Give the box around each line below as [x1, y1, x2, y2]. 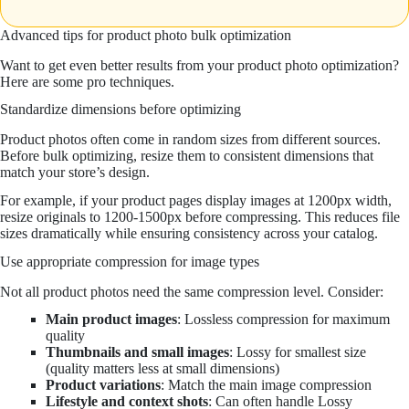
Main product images [46, 311, 177, 328]
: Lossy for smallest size [229, 344, 366, 361]
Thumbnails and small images [46, 344, 229, 361]
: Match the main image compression [161, 377, 372, 393]
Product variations [46, 377, 161, 393]
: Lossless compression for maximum [177, 311, 390, 328]
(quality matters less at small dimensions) [46, 361, 279, 377]
